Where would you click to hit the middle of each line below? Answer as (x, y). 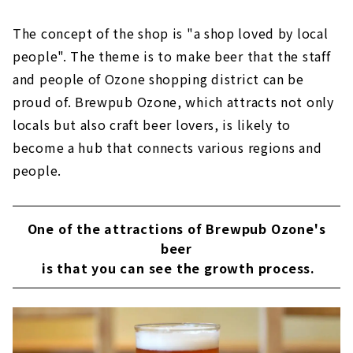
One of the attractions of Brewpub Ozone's (176, 229)
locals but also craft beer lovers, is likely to (152, 125)
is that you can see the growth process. (176, 268)
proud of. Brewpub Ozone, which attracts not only (173, 102)
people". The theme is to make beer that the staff (172, 56)
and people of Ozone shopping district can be (158, 79)
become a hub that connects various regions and (167, 148)
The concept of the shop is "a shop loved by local (171, 33)
